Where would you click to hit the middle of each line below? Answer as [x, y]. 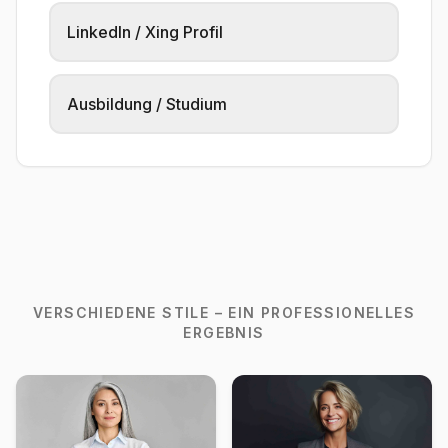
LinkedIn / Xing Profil [145, 31]
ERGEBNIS [224, 332]
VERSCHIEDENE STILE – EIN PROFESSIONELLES [224, 312]
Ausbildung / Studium [147, 103]
